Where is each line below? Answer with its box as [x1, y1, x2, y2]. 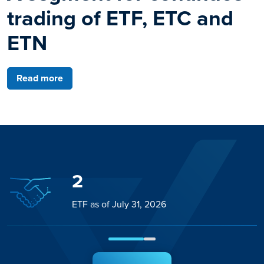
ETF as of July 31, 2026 [72, 197, 166, 212]
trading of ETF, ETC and [7, 2, 233, 34]
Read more [16, 71, 63, 85]
